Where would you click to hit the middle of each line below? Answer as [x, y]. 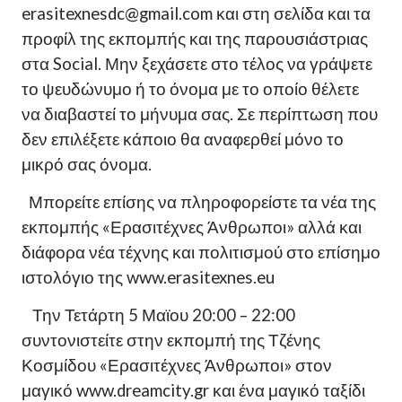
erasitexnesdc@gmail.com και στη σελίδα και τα [196, 14]
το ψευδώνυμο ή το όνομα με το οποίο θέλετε [190, 89]
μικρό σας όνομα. [87, 165]
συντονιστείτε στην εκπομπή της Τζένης [171, 341]
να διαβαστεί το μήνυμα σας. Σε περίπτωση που [200, 114]
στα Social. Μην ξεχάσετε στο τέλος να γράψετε [197, 64]
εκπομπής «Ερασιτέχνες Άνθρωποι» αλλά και [192, 227]
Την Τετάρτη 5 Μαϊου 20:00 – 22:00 [164, 315]
